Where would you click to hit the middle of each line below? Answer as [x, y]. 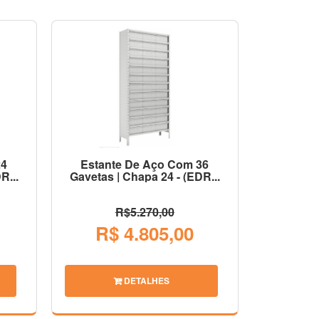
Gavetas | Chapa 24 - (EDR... [145, 176]
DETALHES [145, 280]
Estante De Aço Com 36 [145, 164]
